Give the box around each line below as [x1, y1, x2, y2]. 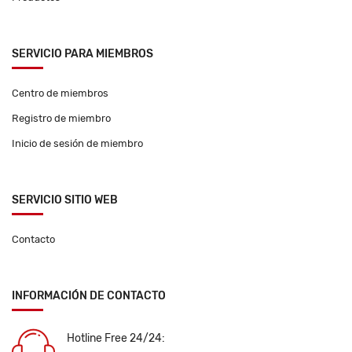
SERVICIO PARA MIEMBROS [12, 47, 153, 61]
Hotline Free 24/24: [67, 332, 165, 346]
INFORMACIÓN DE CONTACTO [12, 289, 166, 303]
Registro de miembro [12, 112, 111, 125]
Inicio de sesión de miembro [12, 137, 143, 150]
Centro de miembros [12, 87, 108, 100]
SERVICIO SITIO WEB [12, 193, 118, 207]
